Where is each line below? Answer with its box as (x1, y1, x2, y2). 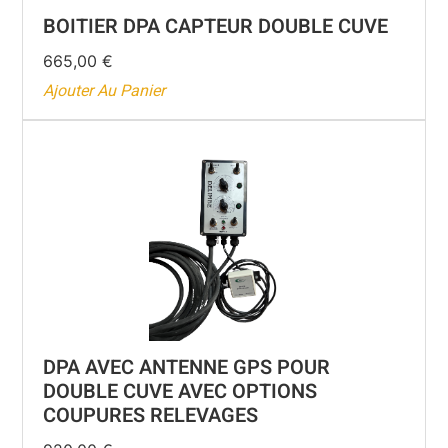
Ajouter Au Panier (43, 79, 166, 104)
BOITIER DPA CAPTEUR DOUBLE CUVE (43, 12, 389, 42)
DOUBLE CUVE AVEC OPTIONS (43, 377, 318, 407)
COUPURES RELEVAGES (43, 401, 259, 431)
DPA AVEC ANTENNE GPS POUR (43, 353, 331, 383)
